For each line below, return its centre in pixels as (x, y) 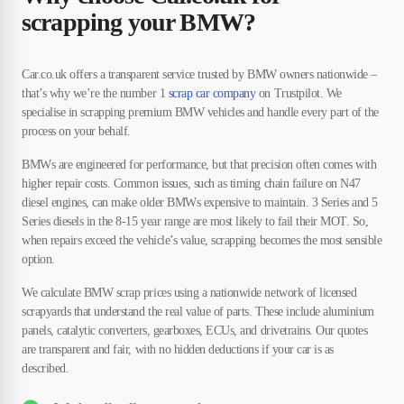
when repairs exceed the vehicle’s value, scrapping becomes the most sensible (202, 240)
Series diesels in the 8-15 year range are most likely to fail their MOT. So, (195, 221)
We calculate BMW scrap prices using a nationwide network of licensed (189, 293)
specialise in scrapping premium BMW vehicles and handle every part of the (200, 112)
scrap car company (212, 93)
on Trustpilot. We (298, 93)
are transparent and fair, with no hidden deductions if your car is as (178, 349)
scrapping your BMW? (139, 22)
